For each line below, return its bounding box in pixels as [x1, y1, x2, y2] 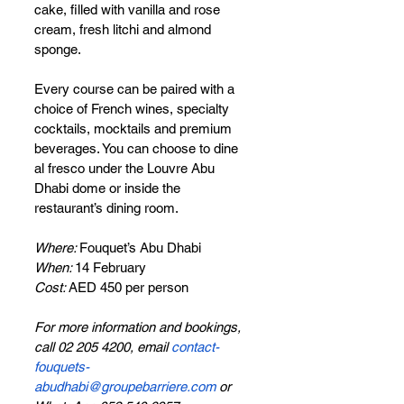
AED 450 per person [69, 280, 188, 296]
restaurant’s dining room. [34, 200, 179, 216]
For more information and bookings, [34, 319, 244, 335]
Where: [34, 240, 79, 256]
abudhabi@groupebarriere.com [34, 379, 216, 395]
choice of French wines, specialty [34, 101, 233, 117]
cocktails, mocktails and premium [34, 121, 235, 137]
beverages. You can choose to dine [34, 141, 242, 157]
